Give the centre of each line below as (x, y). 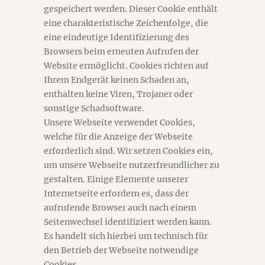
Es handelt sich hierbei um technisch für (126, 236)
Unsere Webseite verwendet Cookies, (119, 122)
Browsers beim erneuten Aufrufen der (121, 51)
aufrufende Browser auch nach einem (120, 208)
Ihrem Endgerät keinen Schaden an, (117, 80)
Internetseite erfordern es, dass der (116, 193)
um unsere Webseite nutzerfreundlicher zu (132, 165)
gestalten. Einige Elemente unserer (116, 179)
